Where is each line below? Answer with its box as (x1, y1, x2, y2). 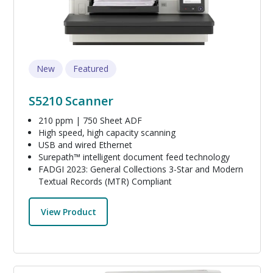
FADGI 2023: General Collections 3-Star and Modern (38, 163, 243, 175)
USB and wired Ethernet (38, 139, 132, 151)
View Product (40, 205, 96, 218)
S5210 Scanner (29, 93, 113, 110)
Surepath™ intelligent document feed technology (38, 151, 230, 163)
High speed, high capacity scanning (38, 127, 175, 139)
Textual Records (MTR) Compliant (38, 175, 172, 188)
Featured (73, 63, 108, 75)
